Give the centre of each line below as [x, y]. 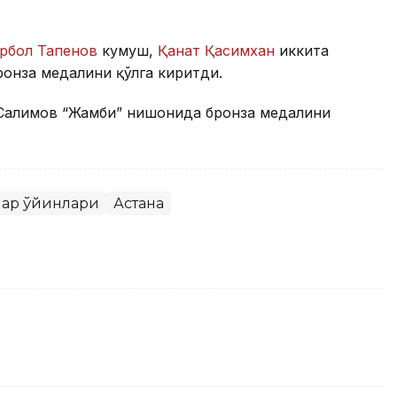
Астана [139, 203]
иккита [302, 50]
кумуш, [128, 50]
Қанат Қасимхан [216, 50]
